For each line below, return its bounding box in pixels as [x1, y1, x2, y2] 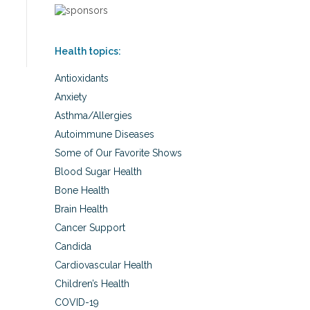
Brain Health [54, 203, 108, 215]
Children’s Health [54, 278, 129, 290]
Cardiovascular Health [54, 259, 152, 271]
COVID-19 [54, 297, 99, 309]
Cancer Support [54, 222, 125, 234]
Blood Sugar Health [54, 166, 142, 178]
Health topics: [54, 46, 121, 57]
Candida [54, 241, 91, 253]
